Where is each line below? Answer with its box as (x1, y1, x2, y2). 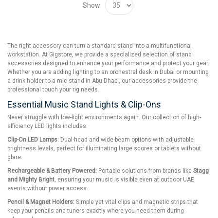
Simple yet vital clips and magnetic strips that (74, 199, 198, 206)
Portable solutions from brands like (97, 167, 193, 175)
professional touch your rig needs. (7, 86, 99, 93)
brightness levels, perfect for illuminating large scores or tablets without (7, 145, 201, 152)
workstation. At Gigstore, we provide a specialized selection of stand (7, 51, 192, 58)
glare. (7, 154, 22, 161)
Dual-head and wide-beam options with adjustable (59, 136, 194, 144)
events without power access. (7, 185, 88, 192)
